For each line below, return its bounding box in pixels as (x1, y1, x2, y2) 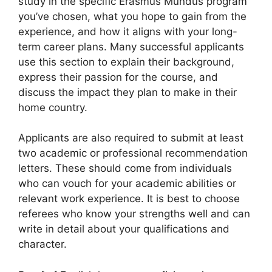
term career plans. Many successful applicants (18, 40, 244, 53)
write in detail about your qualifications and (18, 223, 229, 235)
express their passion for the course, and (18, 70, 218, 83)
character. (18, 238, 67, 250)
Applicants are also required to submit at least (18, 132, 243, 144)
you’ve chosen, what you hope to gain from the (18, 10, 246, 22)
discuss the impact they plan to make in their (18, 86, 237, 98)
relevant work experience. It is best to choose (18, 192, 240, 205)
